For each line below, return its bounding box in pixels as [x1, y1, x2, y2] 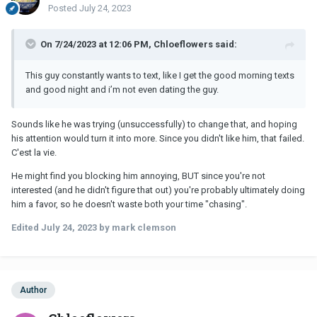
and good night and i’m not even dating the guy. [25, 83, 221, 95]
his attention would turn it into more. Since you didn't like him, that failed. [11, 132, 304, 144]
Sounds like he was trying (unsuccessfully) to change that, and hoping [11, 118, 297, 129]
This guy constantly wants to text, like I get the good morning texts [25, 69, 294, 81]
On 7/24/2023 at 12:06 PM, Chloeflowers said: [40, 38, 237, 50]
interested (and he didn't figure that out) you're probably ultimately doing [11, 184, 305, 195]
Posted [48, 2, 79, 13]
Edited [11, 221, 41, 233]
